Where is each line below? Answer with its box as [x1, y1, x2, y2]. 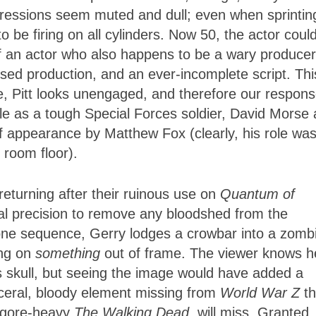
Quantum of [220, 186, 295, 202]
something [35, 245, 100, 262]
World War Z [220, 285, 300, 301]
